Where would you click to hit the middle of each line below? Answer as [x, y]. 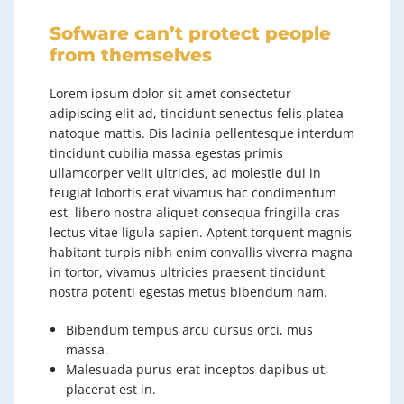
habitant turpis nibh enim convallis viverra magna [201, 252]
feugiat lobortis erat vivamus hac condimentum [193, 192]
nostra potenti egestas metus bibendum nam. [188, 291]
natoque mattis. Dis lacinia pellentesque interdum [202, 133]
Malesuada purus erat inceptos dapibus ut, [197, 369]
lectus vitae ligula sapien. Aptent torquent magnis [201, 232]
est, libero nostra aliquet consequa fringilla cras [195, 212]
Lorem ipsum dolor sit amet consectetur [170, 93]
